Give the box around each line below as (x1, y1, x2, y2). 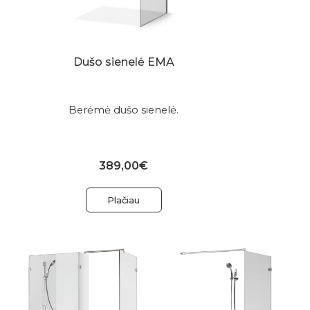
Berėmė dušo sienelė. (69, 103, 179, 116)
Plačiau (107, 194, 140, 206)
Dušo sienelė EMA (73, 55, 174, 69)
